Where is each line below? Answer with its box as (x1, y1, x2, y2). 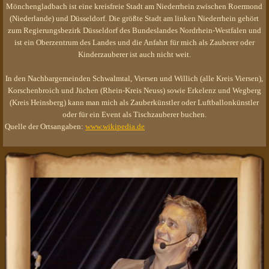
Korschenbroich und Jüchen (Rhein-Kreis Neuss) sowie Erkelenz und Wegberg (7, 86, 261, 95)
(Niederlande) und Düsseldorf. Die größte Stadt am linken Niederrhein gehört (10, 14, 259, 23)
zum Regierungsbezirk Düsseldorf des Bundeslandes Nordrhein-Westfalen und (7, 26, 261, 35)
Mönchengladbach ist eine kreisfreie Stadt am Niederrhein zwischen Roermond (6, 2, 263, 11)
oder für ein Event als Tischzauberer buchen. (62, 110, 207, 119)
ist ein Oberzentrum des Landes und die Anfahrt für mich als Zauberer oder (14, 38, 255, 47)
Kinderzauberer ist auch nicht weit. (77, 50, 191, 59)
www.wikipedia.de (85, 122, 145, 131)
